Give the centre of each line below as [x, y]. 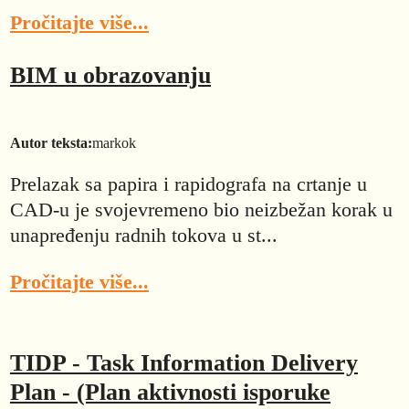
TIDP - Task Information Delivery [184, 362]
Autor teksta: [51, 142]
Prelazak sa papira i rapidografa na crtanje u [189, 184]
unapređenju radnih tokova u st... [144, 236]
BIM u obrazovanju [110, 75]
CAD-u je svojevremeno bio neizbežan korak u [201, 210]
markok [114, 142]
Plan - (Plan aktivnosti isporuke [170, 392]
